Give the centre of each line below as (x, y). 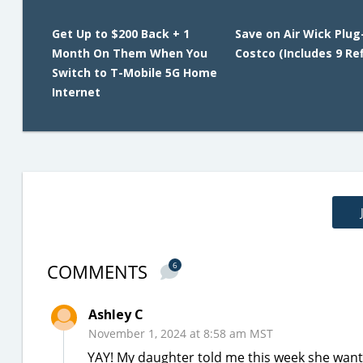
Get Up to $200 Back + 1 (121, 34)
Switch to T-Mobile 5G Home (135, 73)
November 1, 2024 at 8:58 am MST (181, 333)
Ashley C (116, 314)
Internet (76, 92)
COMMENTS (100, 271)
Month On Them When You (130, 53)
